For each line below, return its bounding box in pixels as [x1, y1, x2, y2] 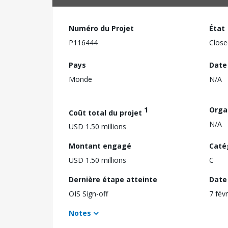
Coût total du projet [69, 107, 144, 118]
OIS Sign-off [69, 189, 108, 199]
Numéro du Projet [69, 23, 134, 33]
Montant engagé [69, 141, 131, 151]
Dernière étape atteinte [69, 175, 157, 185]
